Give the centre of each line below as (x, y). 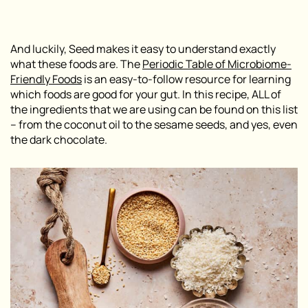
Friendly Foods (46, 79)
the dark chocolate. (59, 139)
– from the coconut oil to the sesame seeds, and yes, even (154, 124)
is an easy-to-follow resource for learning (186, 79)
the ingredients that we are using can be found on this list (154, 109)
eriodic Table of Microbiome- (220, 64)
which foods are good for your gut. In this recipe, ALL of (146, 94)
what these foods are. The (76, 64)
